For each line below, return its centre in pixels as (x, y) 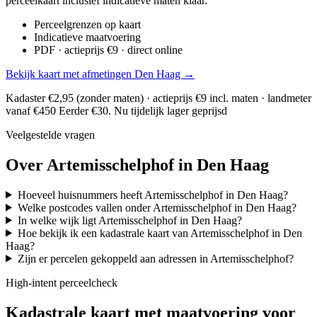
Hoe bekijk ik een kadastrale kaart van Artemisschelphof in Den (160, 233)
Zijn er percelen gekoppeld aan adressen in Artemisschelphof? (155, 258)
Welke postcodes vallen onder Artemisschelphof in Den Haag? (157, 207)
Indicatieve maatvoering (87, 37)
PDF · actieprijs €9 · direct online (108, 50)
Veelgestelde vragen (50, 134)
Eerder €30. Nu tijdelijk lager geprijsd (143, 110)
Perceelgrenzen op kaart (87, 24)
